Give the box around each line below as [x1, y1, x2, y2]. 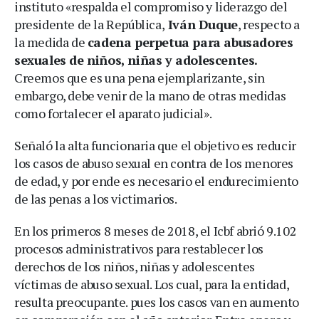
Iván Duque [164, 15, 238, 33]
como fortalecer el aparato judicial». [14, 104, 212, 122]
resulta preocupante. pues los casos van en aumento [14, 293, 300, 310]
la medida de [14, 33, 88, 51]
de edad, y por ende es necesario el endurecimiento [14, 172, 299, 189]
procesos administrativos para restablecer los [14, 239, 264, 257]
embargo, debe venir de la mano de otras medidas [14, 86, 286, 104]
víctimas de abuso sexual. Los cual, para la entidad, [14, 275, 289, 293]
